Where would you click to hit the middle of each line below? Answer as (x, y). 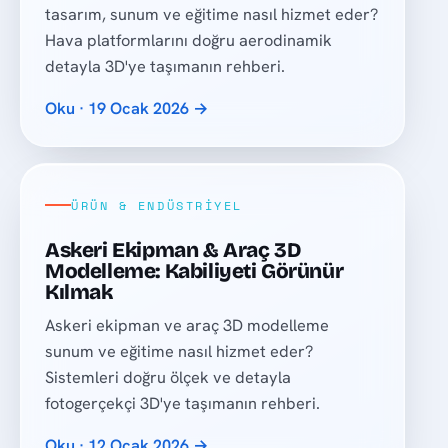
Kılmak (79, 293)
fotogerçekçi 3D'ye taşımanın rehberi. (183, 403)
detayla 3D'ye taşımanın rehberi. (165, 67)
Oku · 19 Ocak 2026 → (127, 109)
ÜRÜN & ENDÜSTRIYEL (157, 205)
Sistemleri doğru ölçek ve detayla (168, 377)
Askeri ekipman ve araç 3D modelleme (187, 325)
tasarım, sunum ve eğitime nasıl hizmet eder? (212, 15)
